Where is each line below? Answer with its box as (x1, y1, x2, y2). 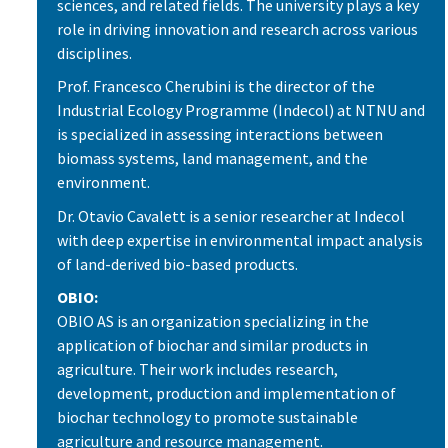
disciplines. (57, 42, 132, 63)
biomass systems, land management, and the (57, 148, 368, 169)
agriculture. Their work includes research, (57, 359, 338, 380)
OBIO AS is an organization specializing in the (57, 311, 369, 332)
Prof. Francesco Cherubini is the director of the (57, 76, 375, 97)
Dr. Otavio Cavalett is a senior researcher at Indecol (57, 205, 405, 226)
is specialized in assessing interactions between (57, 124, 383, 145)
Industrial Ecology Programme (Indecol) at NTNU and (57, 100, 425, 121)
